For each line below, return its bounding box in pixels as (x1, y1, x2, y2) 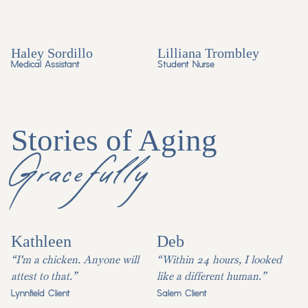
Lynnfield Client (11, 287, 70, 300)
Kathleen (11, 232, 71, 251)
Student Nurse (157, 58, 214, 71)
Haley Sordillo (11, 45, 93, 60)
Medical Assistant (11, 58, 80, 71)
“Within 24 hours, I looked (157, 254, 282, 267)
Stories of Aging (11, 122, 217, 157)
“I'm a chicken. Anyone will (11, 254, 139, 267)
